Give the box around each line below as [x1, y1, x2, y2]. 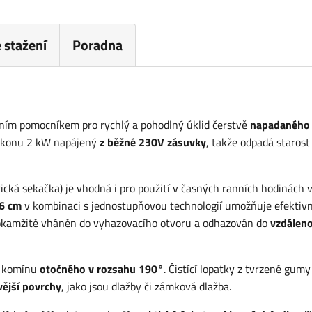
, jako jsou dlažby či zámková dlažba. [61, 278, 231, 295]
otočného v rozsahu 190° [40, 260, 164, 278]
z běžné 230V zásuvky [97, 134, 206, 151]
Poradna [72, 34, 123, 56]
